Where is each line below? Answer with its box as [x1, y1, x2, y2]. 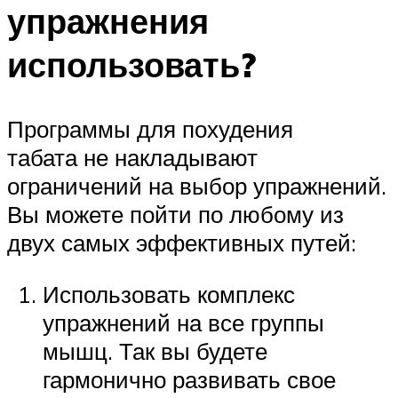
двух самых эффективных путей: [7, 228, 356, 258]
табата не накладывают [7, 143, 258, 172]
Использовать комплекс [43, 279, 295, 308]
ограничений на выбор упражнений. [7, 171, 386, 201]
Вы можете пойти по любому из [7, 200, 344, 229]
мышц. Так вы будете [43, 336, 267, 365]
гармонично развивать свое [43, 364, 336, 394]
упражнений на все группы [43, 307, 324, 337]
